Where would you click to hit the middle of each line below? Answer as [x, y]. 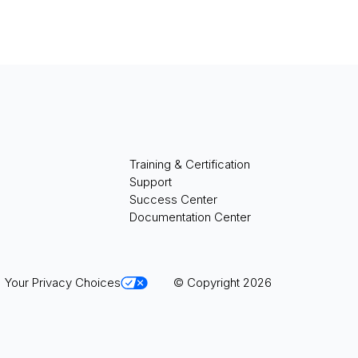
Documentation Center [190, 217]
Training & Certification [189, 164]
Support [150, 181]
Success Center [173, 199]
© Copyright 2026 [223, 282]
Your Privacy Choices [63, 282]
